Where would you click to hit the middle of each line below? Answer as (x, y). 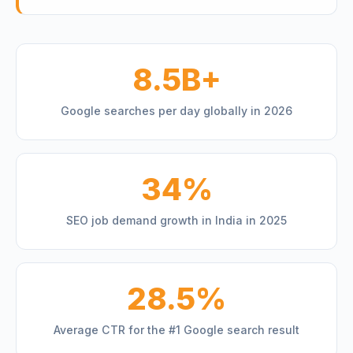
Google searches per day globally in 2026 (176, 111)
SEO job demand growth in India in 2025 (176, 220)
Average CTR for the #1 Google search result (176, 330)
